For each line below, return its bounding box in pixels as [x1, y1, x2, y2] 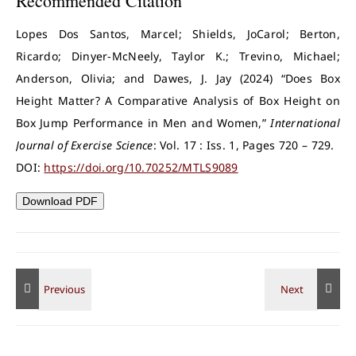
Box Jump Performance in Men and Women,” [16, 115, 271, 130]
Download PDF [22, 195, 98, 207]
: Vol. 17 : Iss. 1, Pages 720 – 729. [153, 137, 335, 153]
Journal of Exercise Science [16, 137, 153, 153]
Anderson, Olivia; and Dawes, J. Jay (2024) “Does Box [16, 71, 340, 86]
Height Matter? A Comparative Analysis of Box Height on [16, 93, 340, 108]
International [270, 115, 340, 130]
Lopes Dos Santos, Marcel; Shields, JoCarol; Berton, [16, 26, 340, 41]
